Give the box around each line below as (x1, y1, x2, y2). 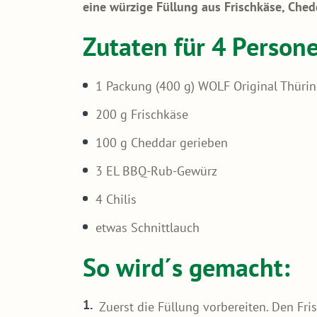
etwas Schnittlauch (96, 219, 200, 236)
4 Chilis (96, 190, 137, 207)
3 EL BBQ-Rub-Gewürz (96, 162, 217, 179)
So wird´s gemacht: (83, 250, 290, 284)
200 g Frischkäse (96, 105, 188, 122)
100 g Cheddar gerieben (96, 134, 228, 151)
